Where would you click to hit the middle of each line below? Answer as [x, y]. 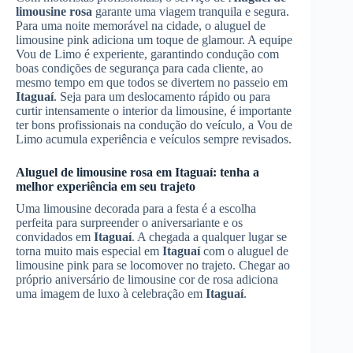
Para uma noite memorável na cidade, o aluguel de [141, 25]
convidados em [55, 236]
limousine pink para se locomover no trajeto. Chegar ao [153, 265]
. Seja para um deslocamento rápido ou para [162, 96]
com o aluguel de [244, 251]
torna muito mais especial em [89, 251]
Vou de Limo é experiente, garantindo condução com [147, 54]
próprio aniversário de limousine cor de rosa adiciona [147, 279]
